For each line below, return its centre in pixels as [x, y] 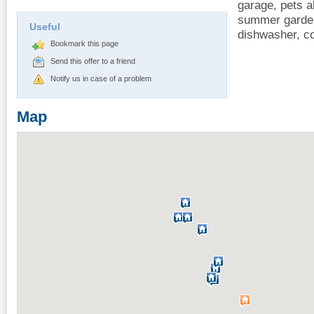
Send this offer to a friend [93, 61]
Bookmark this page [84, 43]
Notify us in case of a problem [101, 78]
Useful [45, 26]
